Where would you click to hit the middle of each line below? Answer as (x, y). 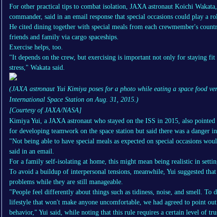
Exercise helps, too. (36, 47)
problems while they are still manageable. (66, 182)
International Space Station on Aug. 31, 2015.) (74, 100)
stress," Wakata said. (37, 68)
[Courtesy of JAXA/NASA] (45, 110)
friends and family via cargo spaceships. (64, 37)
